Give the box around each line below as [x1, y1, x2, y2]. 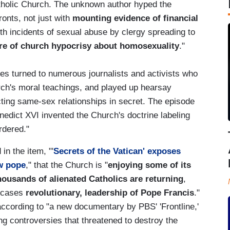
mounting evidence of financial [72, 13, 198, 23]
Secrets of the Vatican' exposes [53, 146, 181, 156]
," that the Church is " [26, 160, 108, 170]
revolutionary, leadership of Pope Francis [26, 187, 194, 198]
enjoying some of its [108, 160, 191, 170]
